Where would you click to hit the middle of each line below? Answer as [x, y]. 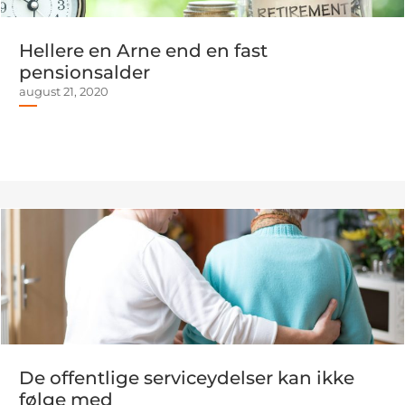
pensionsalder [85, 72]
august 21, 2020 [64, 91]
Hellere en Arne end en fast [143, 51]
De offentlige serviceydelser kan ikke [187, 378]
